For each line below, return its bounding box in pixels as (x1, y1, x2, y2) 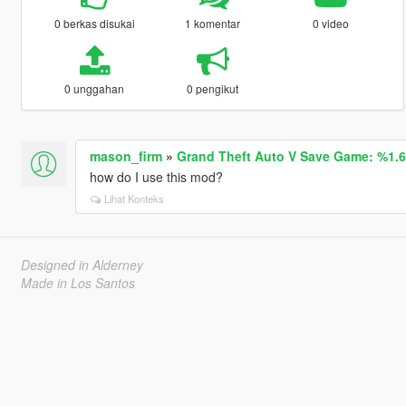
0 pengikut (187, 80, 239, 96)
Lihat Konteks (103, 190, 164, 206)
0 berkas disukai (53, 14, 135, 31)
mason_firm (89, 146, 162, 165)
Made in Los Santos (20, 273, 135, 292)
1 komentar (185, 14, 241, 31)
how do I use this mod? (89, 167, 223, 186)
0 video (313, 14, 350, 31)
